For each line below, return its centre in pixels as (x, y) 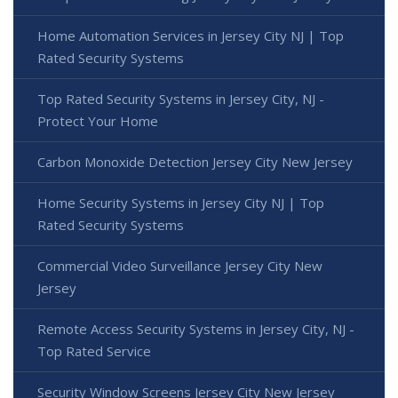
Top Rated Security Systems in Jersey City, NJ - (181, 98)
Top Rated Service (94, 350)
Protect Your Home (98, 120)
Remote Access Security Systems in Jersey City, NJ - (196, 328)
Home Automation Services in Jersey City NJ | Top (191, 35)
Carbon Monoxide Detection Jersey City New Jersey (195, 161)
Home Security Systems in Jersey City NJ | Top (181, 202)
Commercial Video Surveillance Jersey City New (180, 265)
